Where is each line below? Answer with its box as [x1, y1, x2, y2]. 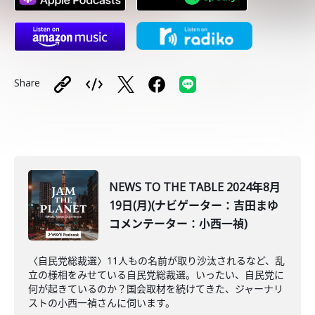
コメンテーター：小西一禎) [109, 216, 247, 231]
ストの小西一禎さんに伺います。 [28, 296, 175, 309]
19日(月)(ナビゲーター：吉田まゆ [109, 198, 278, 213]
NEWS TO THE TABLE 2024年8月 [109, 179, 281, 195]
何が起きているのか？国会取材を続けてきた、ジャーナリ [28, 282, 283, 295]
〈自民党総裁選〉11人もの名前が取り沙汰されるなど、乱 [28, 254, 285, 267]
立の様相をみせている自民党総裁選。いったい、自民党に [28, 268, 284, 281]
